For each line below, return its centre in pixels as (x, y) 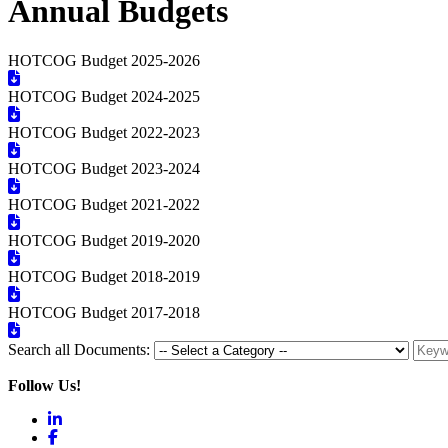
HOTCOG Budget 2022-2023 (104, 132)
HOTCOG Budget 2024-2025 (104, 96)
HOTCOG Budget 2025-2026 (104, 60)
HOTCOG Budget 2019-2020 (104, 240)
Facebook (88, 436)
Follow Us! (44, 385)
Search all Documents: (79, 349)
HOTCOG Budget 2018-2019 (104, 276)
